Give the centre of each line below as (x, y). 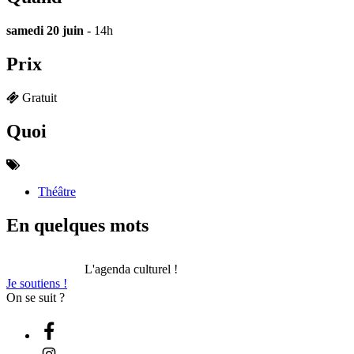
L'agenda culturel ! (131, 269)
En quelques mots (77, 225)
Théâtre (57, 191)
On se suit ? (36, 297)
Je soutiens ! (37, 283)
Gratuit (40, 97)
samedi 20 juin (45, 31)
